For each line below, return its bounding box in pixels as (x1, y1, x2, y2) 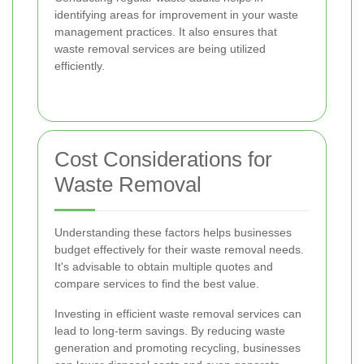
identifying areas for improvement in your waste (54, 8, 298, 22)
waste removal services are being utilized (54, 42, 266, 56)
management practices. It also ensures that (54, 25, 277, 39)
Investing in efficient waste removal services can (54, 307, 301, 321)
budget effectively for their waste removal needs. (54, 243, 304, 257)
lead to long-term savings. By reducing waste (54, 324, 285, 338)
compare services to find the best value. (54, 277, 259, 291)
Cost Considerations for (54, 147, 272, 172)
